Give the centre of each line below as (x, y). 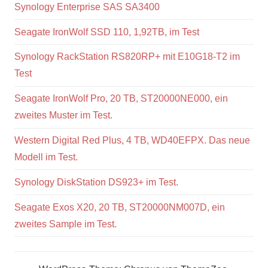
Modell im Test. (46, 157)
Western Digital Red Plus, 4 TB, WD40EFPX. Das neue (132, 141)
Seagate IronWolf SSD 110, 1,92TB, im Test (107, 32)
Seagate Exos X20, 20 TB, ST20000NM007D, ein (120, 207)
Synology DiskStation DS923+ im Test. (96, 182)
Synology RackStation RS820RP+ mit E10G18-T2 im (127, 57)
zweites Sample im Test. (66, 224)
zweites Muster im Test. (63, 115)
